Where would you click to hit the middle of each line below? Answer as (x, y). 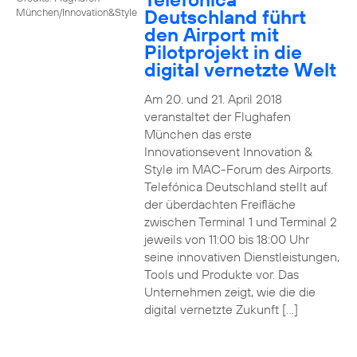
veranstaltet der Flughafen (217, 116)
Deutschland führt (225, 17)
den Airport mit (211, 34)
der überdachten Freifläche (220, 204)
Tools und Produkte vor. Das (221, 274)
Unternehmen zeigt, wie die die (229, 292)
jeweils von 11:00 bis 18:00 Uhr (226, 239)
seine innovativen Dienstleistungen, (241, 257)
